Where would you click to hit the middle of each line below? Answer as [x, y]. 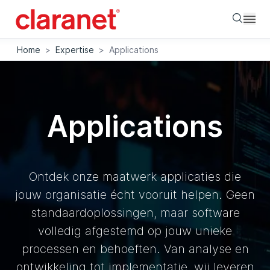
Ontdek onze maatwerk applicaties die [135, 177]
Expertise [75, 49]
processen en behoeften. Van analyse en [135, 249]
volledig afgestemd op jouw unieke [135, 231]
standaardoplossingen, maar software [135, 213]
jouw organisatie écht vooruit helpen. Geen [135, 195]
